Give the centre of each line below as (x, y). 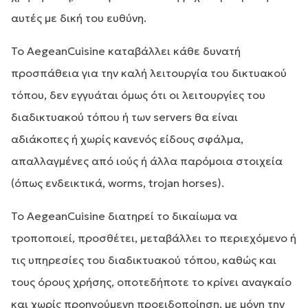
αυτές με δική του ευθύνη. (79, 18)
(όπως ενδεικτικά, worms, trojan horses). (118, 183)
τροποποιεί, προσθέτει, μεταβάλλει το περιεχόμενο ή (154, 238)
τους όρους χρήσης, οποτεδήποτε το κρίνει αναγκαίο (151, 282)
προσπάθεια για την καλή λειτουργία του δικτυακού (149, 73)
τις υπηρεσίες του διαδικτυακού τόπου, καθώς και (144, 260)
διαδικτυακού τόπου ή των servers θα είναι (124, 117)
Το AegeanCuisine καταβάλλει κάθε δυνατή (126, 51)
